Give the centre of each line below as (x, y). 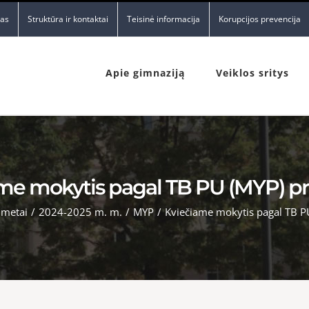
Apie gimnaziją (145, 73)
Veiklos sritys (252, 73)
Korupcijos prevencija (260, 19)
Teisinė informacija (163, 19)
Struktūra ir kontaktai (68, 19)
